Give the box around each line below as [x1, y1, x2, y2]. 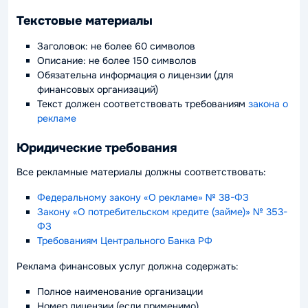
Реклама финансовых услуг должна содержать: [16, 259, 239, 272]
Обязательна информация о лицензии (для [37, 68, 233, 81]
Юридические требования [16, 140, 177, 155]
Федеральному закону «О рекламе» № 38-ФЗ [37, 190, 249, 203]
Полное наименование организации [37, 285, 203, 298]
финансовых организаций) [37, 82, 158, 96]
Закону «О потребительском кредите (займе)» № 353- [37, 205, 287, 218]
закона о [248, 97, 288, 110]
